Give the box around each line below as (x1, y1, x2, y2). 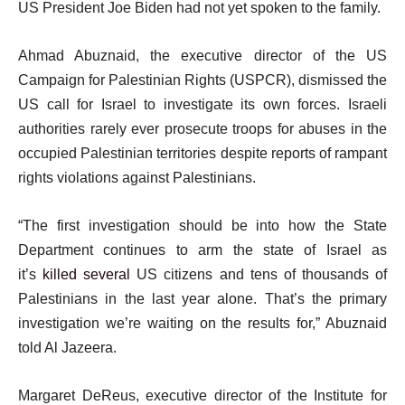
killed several (42, 267, 131, 282)
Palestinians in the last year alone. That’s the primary (18, 291, 387, 306)
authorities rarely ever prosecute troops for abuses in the (18, 121, 387, 137)
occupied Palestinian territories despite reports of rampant (18, 146, 387, 161)
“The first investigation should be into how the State (18, 218, 387, 233)
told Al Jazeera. (18, 340, 117, 355)
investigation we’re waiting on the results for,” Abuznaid (18, 316, 387, 331)
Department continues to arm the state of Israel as (18, 242, 387, 258)
